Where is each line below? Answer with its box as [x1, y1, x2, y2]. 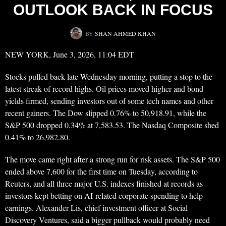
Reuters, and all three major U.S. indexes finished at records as [5, 178, 203, 189]
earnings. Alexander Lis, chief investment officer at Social [5, 202, 188, 213]
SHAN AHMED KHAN [95, 29, 156, 38]
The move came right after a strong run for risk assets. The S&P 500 [5, 154, 220, 165]
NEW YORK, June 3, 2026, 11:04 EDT [5, 49, 134, 60]
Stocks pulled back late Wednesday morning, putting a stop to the [5, 71, 212, 82]
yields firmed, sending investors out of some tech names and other [5, 95, 213, 106]
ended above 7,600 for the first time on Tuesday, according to [5, 166, 198, 177]
